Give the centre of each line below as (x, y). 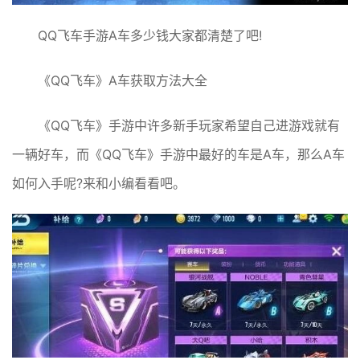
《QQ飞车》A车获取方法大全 (123, 80)
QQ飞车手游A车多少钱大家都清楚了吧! (150, 35)
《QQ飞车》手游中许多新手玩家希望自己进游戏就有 (189, 125)
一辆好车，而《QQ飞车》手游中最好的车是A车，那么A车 (178, 154)
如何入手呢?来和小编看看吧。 (99, 183)
